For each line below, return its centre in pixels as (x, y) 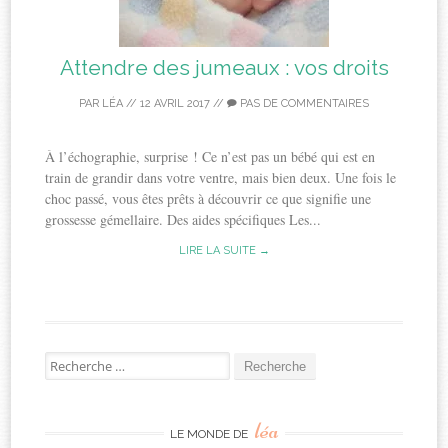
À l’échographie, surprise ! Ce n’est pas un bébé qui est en (210, 156)
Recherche (73, 359)
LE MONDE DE (210, 433)
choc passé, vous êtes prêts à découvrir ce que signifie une (208, 198)
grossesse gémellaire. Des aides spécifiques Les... (183, 219)
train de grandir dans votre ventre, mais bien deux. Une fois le (221, 177)
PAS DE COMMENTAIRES (303, 103)
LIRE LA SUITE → (224, 250)
